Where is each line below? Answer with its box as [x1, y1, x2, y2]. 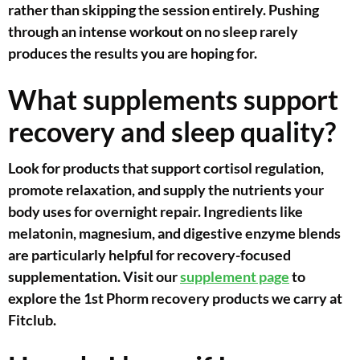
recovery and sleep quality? [8, 115, 336, 149]
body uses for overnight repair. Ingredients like [8, 202, 303, 221]
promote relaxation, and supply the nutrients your [8, 181, 324, 199]
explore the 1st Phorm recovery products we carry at [8, 289, 342, 308]
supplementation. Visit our [8, 268, 180, 286]
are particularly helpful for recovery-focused [8, 246, 291, 264]
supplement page [180, 268, 289, 286]
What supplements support [8, 83, 338, 117]
